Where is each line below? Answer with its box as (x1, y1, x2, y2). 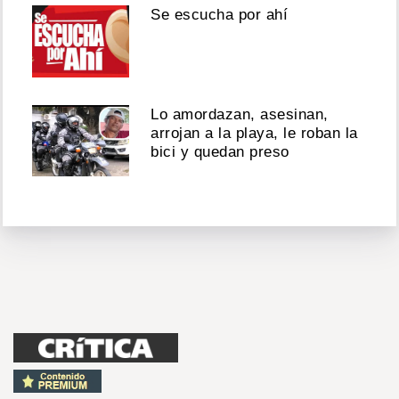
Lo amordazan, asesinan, (151, 105, 329, 123)
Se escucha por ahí (151, 6, 289, 24)
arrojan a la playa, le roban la (151, 124, 358, 142)
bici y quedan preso (151, 142, 289, 160)
